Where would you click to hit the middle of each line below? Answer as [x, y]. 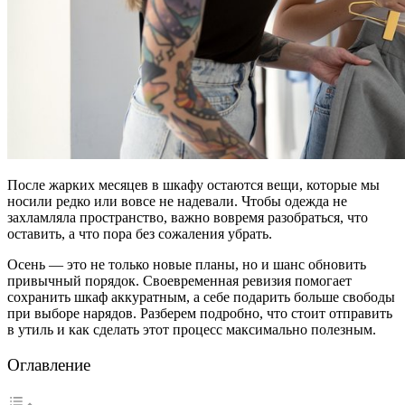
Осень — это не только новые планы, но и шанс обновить [187, 264]
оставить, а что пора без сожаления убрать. [140, 233]
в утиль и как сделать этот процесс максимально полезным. [192, 329]
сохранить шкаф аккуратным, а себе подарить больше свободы [201, 297]
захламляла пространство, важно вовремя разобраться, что [188, 217]
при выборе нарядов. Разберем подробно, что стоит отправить [200, 313]
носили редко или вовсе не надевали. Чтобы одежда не [177, 201]
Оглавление [49, 365]
